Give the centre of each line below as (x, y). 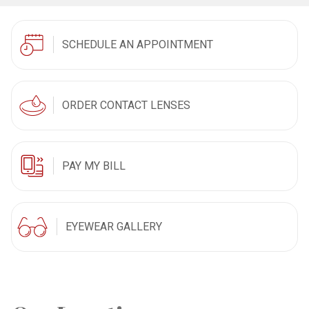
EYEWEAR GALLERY (114, 227)
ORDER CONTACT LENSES (127, 106)
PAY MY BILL (94, 166)
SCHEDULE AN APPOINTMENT (138, 45)
